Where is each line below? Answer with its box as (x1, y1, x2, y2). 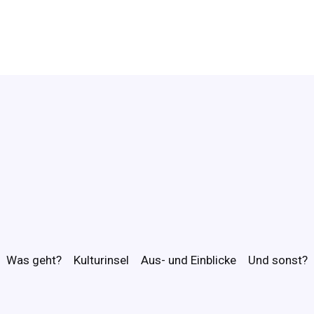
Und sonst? (248, 253, 308, 268)
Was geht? (6, 253, 62, 268)
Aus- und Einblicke (141, 253, 236, 268)
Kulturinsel (74, 253, 129, 268)
